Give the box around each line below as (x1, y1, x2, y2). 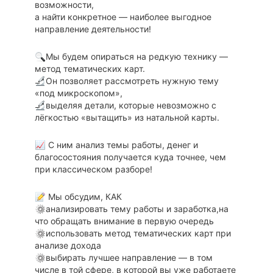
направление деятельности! (34, 23, 151, 34)
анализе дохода (34, 239, 101, 250)
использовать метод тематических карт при (45, 227, 231, 238)
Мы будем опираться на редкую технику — (45, 51, 228, 62)
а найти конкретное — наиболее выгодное (34, 11, 211, 22)
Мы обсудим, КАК (45, 191, 122, 202)
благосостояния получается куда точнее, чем (34, 151, 226, 162)
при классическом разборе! (34, 163, 152, 174)
